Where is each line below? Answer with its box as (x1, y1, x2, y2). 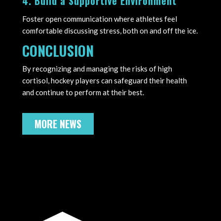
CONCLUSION (22, 40, 94, 61)
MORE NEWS (34, 116, 81, 131)
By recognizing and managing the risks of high (22, 64, 172, 73)
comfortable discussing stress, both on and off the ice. (22, 26, 198, 35)
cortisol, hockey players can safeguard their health (22, 75, 187, 85)
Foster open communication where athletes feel (22, 14, 177, 23)
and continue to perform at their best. (22, 87, 144, 97)
